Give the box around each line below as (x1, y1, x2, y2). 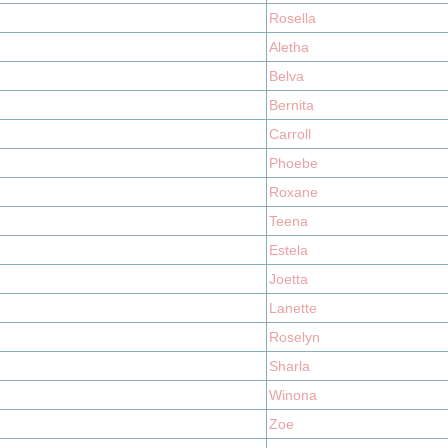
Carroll (269, 126, 311, 142)
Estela (269, 242, 308, 258)
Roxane (269, 184, 318, 200)
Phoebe (269, 155, 318, 171)
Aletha (269, 39, 309, 55)
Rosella (269, 10, 316, 26)
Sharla (269, 358, 310, 374)
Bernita (269, 97, 314, 113)
